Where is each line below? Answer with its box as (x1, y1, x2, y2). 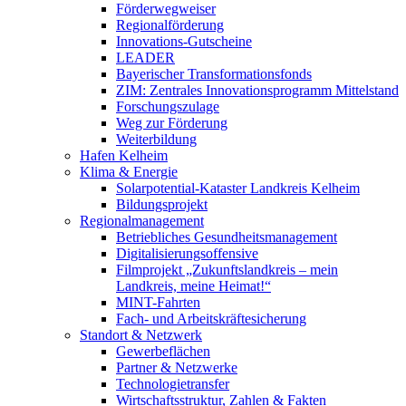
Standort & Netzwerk (80, 327, 202, 343)
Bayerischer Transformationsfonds (116, 66, 312, 82)
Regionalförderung (116, 17, 224, 33)
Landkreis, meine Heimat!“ (116, 278, 271, 294)
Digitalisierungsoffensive (116, 246, 258, 261)
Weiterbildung (116, 131, 197, 147)
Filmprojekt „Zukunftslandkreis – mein (116, 262, 338, 277)
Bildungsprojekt (116, 197, 208, 212)
